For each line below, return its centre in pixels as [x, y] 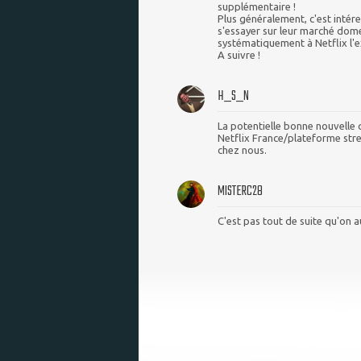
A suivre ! [239, 54]
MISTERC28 [240, 191]
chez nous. [242, 149]
